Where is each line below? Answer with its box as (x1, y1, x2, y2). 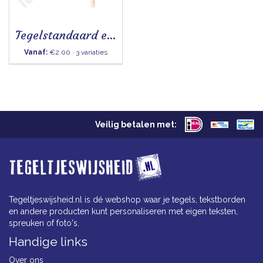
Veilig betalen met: (95, 120, 177, 130)
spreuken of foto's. (9, 218, 79, 228)
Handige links (9, 234, 87, 249)
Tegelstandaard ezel (107, 28, 116, 42)
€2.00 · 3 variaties (48, 48, 107, 56)
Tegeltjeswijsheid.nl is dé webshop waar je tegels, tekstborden (9, 194, 245, 204)
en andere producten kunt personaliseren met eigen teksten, (9, 206, 238, 216)
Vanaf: (24, 48, 48, 56)
